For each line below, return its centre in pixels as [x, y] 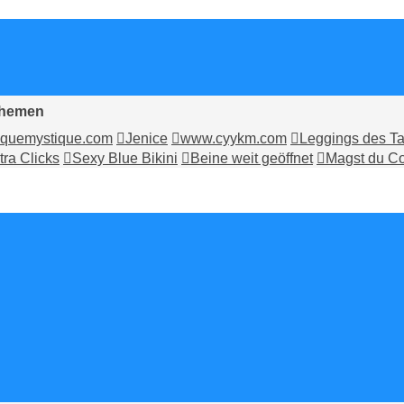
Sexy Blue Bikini [125, 159]
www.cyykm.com [234, 139]
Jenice [147, 139]
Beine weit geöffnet [252, 159]
